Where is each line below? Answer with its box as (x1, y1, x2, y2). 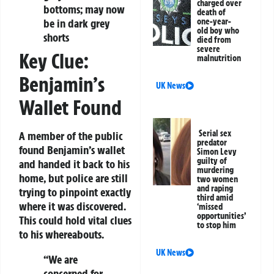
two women (197, 174, 239, 185)
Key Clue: (19, 48, 89, 74)
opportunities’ (197, 210, 246, 222)
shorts (43, 29, 69, 45)
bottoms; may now (43, 1, 125, 17)
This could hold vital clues (19, 212, 131, 228)
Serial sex (199, 128, 232, 139)
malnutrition (197, 53, 242, 64)
